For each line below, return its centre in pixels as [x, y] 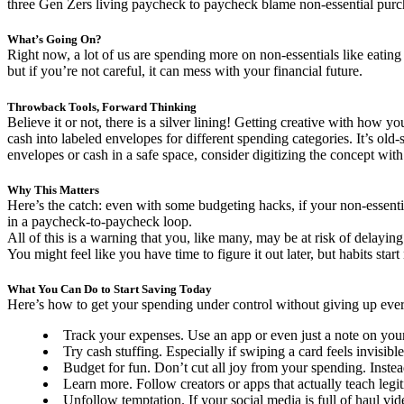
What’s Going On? [55, 40]
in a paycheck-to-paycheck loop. [100, 221]
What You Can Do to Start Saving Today [110, 289]
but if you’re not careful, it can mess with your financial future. [185, 71]
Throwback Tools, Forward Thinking [102, 106]
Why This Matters [53, 189]
